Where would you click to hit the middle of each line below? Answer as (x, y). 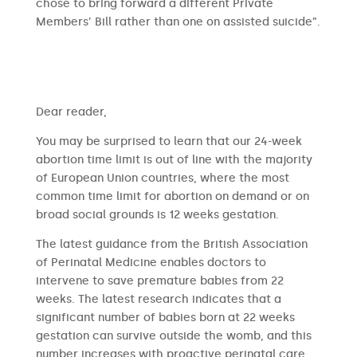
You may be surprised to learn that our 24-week (169, 141)
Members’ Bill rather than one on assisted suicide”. (178, 22)
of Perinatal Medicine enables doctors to (151, 263)
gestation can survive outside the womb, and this (173, 336)
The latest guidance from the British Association (171, 244)
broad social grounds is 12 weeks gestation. (157, 215)
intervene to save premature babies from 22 (159, 281)
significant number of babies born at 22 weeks (165, 318)
